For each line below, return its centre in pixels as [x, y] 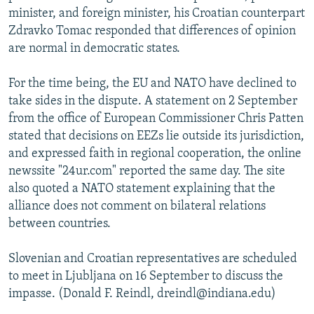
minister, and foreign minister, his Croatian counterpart [157, 13]
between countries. [60, 224]
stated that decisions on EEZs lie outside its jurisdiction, [156, 136]
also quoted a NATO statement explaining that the [142, 189]
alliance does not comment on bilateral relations [137, 206]
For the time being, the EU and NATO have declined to [152, 83]
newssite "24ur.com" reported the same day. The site [147, 171]
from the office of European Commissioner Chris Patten [156, 118]
